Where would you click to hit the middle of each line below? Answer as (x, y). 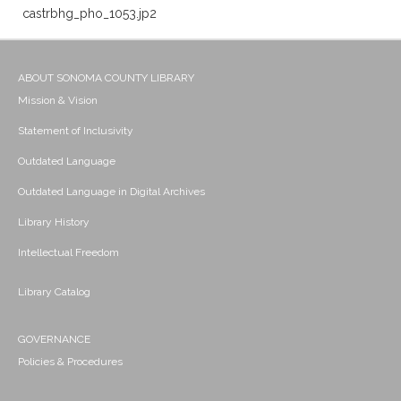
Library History (54, 222)
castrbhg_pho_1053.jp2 (90, 14)
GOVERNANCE (54, 340)
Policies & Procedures (70, 362)
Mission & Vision (58, 101)
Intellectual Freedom (68, 253)
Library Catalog (54, 292)
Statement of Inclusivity (76, 131)
